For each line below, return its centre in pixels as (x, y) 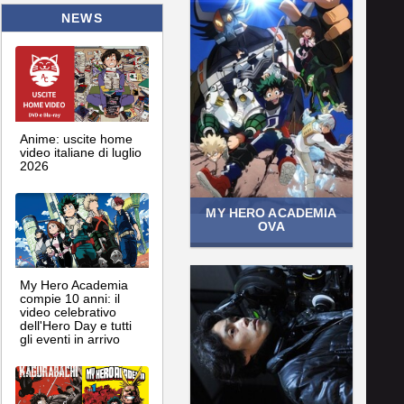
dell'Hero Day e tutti (76, 325)
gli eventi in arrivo (70, 339)
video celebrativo (68, 312)
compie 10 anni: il (70, 298)
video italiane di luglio (81, 152)
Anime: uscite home (76, 138)
